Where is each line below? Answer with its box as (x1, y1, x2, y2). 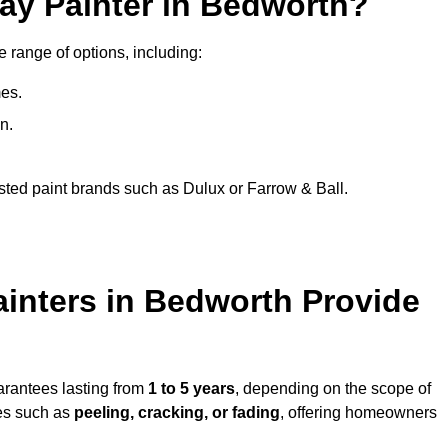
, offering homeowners (280, 404, 437, 422)
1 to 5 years (148, 380, 235, 398)
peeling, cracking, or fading (74, 404, 280, 422)
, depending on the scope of (235, 380, 431, 398)
